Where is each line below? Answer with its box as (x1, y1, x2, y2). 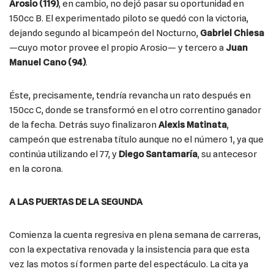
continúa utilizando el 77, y (9, 149, 119, 160)
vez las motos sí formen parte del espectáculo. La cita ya (9, 259, 248, 270)
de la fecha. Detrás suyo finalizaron (9, 119, 158, 131)
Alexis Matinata (158, 119, 227, 131)
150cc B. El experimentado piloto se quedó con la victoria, (9, 13, 248, 24)
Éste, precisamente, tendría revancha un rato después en (9, 90, 251, 102)
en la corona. (9, 163, 63, 175)
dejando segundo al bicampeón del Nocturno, (9, 28, 200, 39)
